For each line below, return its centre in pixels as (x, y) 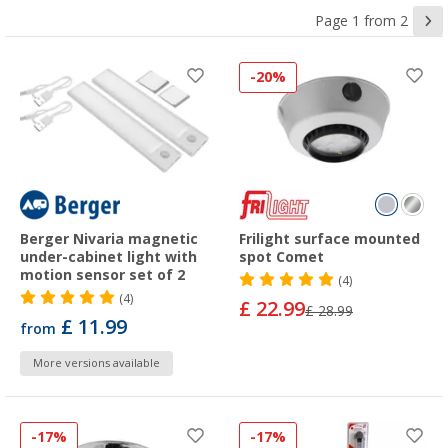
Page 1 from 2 (361, 20)
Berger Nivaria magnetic (109, 238)
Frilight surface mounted (329, 238)
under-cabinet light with (108, 256)
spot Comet (281, 256)
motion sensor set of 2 (102, 274)
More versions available (96, 363)
